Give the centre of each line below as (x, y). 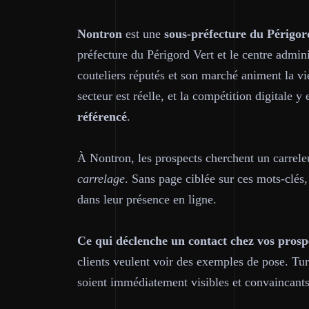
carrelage (101, 179)
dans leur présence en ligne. (147, 199)
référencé (102, 117)
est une (143, 34)
